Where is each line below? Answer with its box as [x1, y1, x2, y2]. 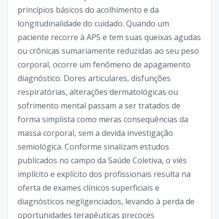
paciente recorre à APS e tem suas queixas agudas [18, 31, 201, 43]
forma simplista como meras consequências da [18, 113, 188, 125]
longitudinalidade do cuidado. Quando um [18, 18, 169, 29]
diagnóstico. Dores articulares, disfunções [18, 72, 171, 84]
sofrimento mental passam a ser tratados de [18, 100, 180, 111]
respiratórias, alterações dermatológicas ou [18, 86, 178, 97]
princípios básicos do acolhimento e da [18, 4, 159, 15]
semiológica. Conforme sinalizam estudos [18, 141, 169, 152]
